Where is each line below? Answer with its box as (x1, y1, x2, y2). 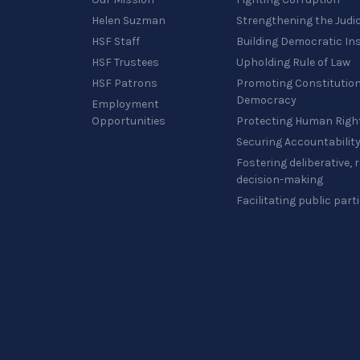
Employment (92, 97, 159, 111)
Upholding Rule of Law (236, 55, 350, 69)
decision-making (236, 173, 323, 186)
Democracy (236, 93, 297, 107)
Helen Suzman (92, 14, 166, 27)
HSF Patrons (92, 76, 157, 90)
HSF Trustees (92, 55, 159, 69)
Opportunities (92, 114, 166, 128)
